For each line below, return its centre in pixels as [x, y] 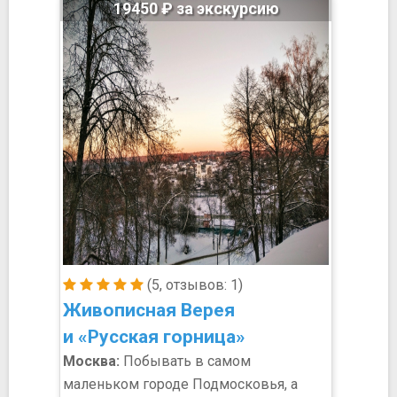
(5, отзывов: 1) [193, 285]
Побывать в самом [185, 361]
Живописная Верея [149, 310]
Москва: [91, 361]
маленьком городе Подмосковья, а [180, 384]
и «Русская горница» [154, 337]
